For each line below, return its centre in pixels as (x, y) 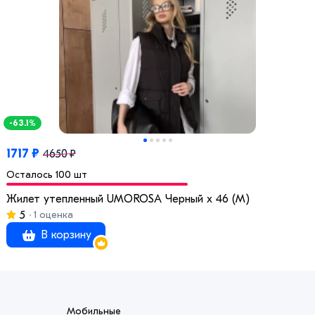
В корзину (64, 234)
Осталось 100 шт (47, 174)
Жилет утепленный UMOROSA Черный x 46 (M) (128, 199)
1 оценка (52, 214)
